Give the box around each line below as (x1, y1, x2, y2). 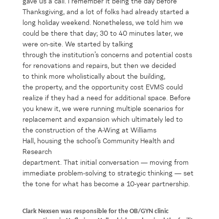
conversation (97, 159, 139, 166)
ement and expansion (42, 116, 109, 123)
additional (115, 94, 146, 102)
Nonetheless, (93, 19, 135, 26)
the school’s (62, 137, 101, 145)
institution (62, 51, 94, 59)
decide (152, 62, 172, 69)
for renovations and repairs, (22, 62, 111, 69)
